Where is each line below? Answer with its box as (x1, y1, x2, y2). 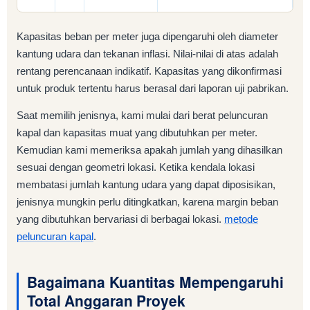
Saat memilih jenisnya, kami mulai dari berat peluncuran (17, 109, 268, 122)
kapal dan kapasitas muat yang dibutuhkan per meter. (17, 127, 257, 139)
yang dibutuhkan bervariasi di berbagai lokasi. (17, 213, 224, 226)
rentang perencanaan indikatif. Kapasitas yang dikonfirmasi (17, 65, 282, 77)
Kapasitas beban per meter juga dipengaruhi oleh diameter (17, 30, 278, 43)
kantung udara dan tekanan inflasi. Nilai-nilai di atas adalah (17, 48, 278, 60)
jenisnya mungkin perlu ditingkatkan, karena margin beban (17, 196, 278, 208)
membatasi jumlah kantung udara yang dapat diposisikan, (17, 179, 275, 191)
